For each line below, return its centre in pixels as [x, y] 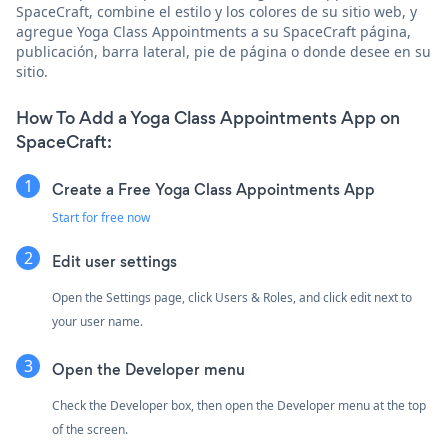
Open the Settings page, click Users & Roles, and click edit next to [232, 297]
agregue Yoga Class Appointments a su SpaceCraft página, [213, 31]
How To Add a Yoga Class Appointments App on [208, 117]
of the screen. [90, 429]
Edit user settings [114, 261]
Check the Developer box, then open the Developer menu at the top [239, 405]
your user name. [97, 321]
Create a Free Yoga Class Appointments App [213, 189]
